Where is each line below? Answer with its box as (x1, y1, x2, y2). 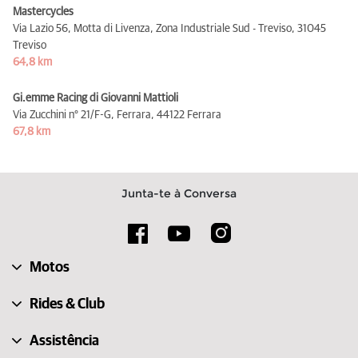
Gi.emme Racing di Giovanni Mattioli (13, 92, 178, 104)
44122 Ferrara (157, 109, 221, 121)
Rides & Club (30, 296, 105, 312)
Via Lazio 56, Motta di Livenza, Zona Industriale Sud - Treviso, (13, 22, 295, 34)
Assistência (30, 333, 99, 348)
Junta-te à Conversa (121, 185, 237, 201)
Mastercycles (13, 6, 74, 18)
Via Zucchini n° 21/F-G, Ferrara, (13, 109, 154, 121)
